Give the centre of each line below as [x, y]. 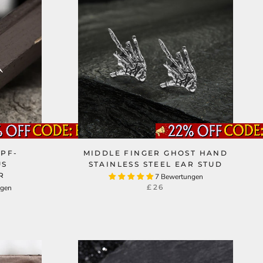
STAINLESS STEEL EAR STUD [156, 164]
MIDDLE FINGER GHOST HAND [156, 153]
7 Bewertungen [179, 177]
